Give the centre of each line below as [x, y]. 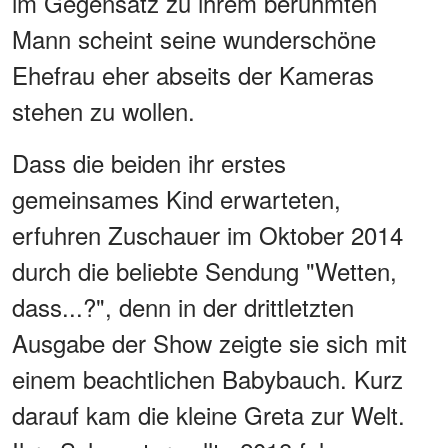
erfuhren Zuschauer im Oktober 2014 [207, 234]
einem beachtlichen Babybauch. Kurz [207, 378]
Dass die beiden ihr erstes [149, 162]
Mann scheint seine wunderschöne [194, 38]
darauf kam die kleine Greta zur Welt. [208, 414]
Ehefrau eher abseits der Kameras [193, 74]
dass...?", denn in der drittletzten [183, 306]
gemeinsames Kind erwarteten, [176, 198]
